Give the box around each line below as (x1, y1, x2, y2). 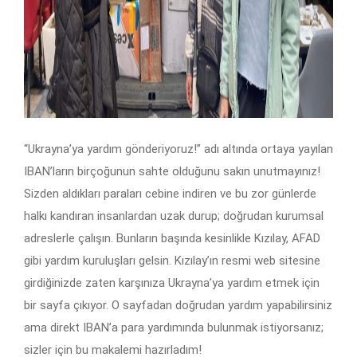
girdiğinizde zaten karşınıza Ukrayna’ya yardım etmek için (24, 276, 320, 291)
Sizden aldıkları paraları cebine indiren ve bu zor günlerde (24, 186, 316, 202)
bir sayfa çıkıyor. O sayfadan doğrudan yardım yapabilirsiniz (24, 298, 332, 313)
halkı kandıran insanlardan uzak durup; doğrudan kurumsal (24, 209, 324, 224)
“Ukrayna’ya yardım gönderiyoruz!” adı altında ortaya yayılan (24, 142, 333, 157)
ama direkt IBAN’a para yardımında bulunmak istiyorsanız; (24, 320, 324, 335)
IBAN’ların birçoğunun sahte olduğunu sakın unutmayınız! (24, 164, 320, 179)
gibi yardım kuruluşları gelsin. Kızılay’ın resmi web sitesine (24, 253, 320, 269)
